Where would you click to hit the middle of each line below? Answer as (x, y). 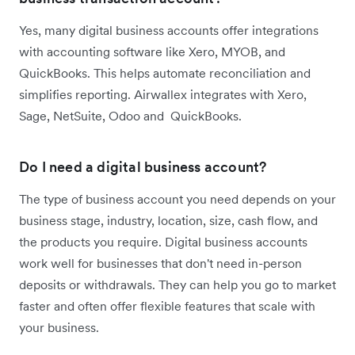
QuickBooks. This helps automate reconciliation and (165, 73)
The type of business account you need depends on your (177, 198)
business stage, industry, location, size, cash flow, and (168, 220)
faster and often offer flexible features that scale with (167, 305)
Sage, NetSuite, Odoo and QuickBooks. (130, 115)
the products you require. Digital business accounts (163, 241)
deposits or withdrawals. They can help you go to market (177, 284)
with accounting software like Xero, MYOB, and (152, 51)
